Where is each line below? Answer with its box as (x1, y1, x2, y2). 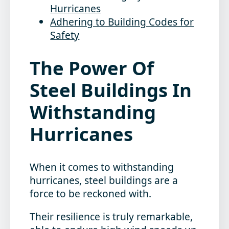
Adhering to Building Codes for (50, 14, 194, 29)
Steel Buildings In (30, 77, 192, 103)
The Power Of (30, 55, 154, 81)
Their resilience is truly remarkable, (30, 210, 193, 224)
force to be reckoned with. (30, 187, 152, 201)
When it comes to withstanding (30, 160, 174, 174)
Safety (50, 28, 80, 42)
